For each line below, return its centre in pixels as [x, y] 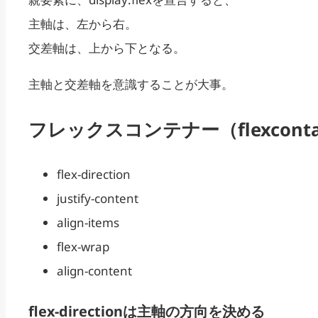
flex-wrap [83, 246]
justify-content [98, 198]
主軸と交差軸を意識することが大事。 [131, 84]
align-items [88, 222]
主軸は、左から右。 [83, 23]
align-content [94, 270]
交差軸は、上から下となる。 [107, 48]
